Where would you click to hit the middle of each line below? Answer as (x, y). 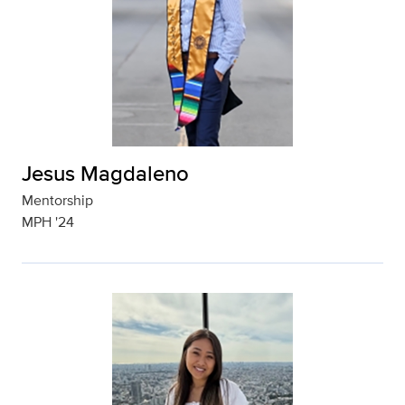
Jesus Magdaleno (105, 173)
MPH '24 (48, 222)
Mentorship (57, 200)
